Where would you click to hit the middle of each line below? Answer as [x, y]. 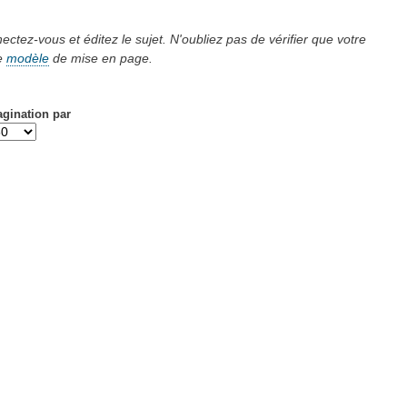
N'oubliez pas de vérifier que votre [268, 40]
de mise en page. [100, 59]
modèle [27, 59]
